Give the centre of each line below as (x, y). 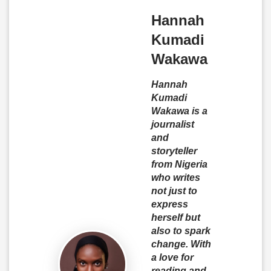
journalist (172, 124)
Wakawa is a (179, 111)
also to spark (181, 231)
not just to (174, 191)
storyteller (174, 151)
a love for (172, 257)
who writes (175, 178)
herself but (175, 217)
